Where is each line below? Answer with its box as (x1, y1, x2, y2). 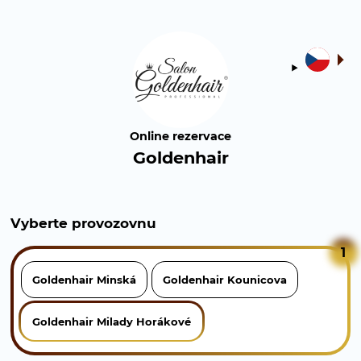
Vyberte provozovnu (10, 215, 156, 231)
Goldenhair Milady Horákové (31, 314, 191, 328)
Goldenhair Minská (31, 273, 136, 287)
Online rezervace (130, 129, 231, 143)
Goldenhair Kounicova (163, 273, 288, 287)
